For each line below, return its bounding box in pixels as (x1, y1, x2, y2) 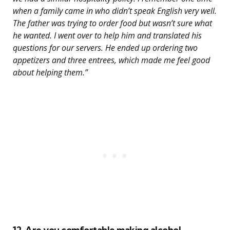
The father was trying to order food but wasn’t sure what (13, 17, 212, 29)
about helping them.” (13, 67, 88, 79)
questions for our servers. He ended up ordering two (13, 42, 198, 54)
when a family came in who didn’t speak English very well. (13, 5, 217, 17)
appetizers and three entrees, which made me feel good (13, 54, 210, 66)
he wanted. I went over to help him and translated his (13, 30, 202, 42)
